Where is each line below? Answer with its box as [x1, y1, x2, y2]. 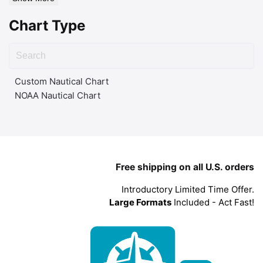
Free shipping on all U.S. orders [116, 161, 254, 173]
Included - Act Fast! [171, 197, 254, 208]
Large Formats [109, 197, 171, 208]
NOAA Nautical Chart [15, 89, 100, 101]
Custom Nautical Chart [15, 75, 109, 87]
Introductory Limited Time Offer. [122, 184, 254, 195]
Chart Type [9, 16, 86, 35]
